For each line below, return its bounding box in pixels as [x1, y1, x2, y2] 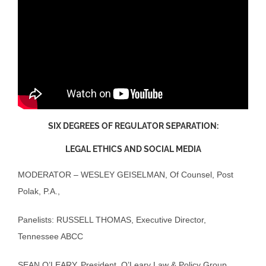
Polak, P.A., [18, 186, 60, 196]
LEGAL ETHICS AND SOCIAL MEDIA [65, 144, 201, 154]
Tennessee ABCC [18, 231, 83, 241]
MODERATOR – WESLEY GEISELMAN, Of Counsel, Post [18, 169, 233, 179]
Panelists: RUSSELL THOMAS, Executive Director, [18, 214, 206, 224]
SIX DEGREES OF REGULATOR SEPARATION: [47, 121, 218, 131]
